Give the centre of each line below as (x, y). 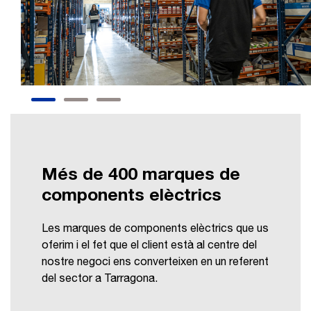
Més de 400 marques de (141, 176)
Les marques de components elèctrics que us (155, 229)
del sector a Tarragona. (100, 279)
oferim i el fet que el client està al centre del (149, 246)
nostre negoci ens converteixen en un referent (155, 263)
